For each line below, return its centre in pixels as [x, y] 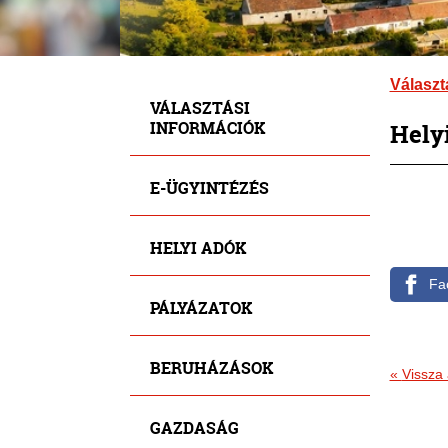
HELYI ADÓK [197, 247]
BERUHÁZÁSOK [211, 367]
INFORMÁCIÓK [207, 127]
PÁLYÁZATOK [200, 307]
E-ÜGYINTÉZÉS [209, 187]
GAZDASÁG [194, 427]
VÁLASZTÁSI [199, 107]
